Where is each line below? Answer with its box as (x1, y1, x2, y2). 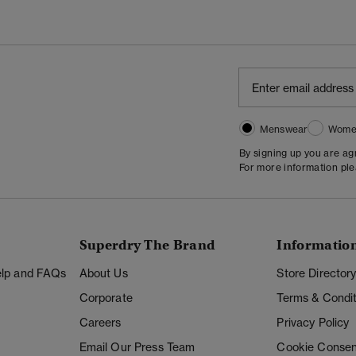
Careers (79, 315, 122, 330)
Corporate (79, 290, 133, 305)
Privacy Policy (277, 315, 350, 330)
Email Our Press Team (79, 339, 195, 354)
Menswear (260, 122, 308, 135)
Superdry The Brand (79, 236, 215, 253)
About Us (79, 265, 128, 281)
